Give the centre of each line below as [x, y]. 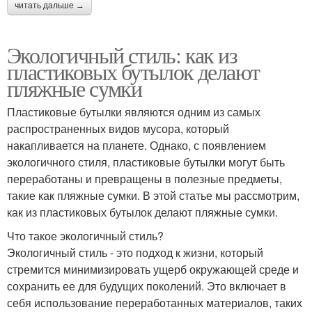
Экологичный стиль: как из [122, 54]
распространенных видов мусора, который [118, 128]
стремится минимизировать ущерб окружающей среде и [153, 269]
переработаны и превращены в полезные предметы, [145, 178]
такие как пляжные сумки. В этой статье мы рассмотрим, [153, 195]
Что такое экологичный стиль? [85, 235]
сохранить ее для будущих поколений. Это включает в [147, 286]
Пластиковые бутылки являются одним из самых [134, 111]
